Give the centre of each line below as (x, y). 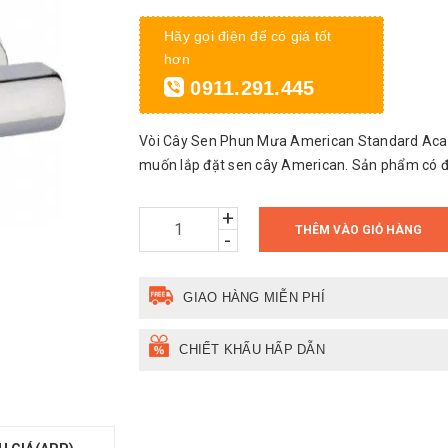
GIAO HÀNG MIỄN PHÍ (254, 297)
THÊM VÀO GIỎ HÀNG (358, 230)
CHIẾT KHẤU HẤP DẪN (252, 349)
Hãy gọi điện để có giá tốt (248, 36)
